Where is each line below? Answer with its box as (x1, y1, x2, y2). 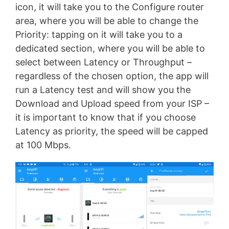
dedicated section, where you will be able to (15, 42, 205, 54)
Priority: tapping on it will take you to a (15, 29, 182, 40)
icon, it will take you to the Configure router (15, 1, 204, 12)
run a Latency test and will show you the (15, 84, 191, 95)
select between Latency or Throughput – (15, 56, 192, 67)
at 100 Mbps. (15, 139, 71, 150)
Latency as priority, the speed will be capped (15, 125, 208, 136)
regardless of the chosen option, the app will (15, 70, 209, 81)
